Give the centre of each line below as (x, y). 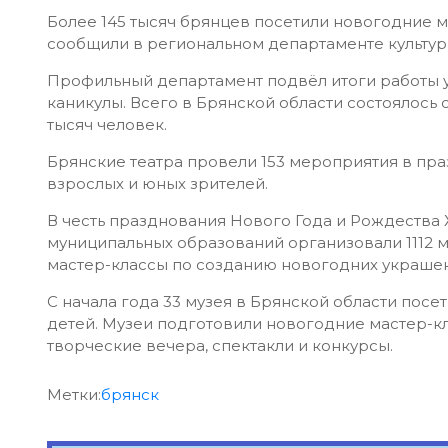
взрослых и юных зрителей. (159, 183)
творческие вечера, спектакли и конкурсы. (220, 345)
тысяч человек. (109, 124)
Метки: (74, 394)
